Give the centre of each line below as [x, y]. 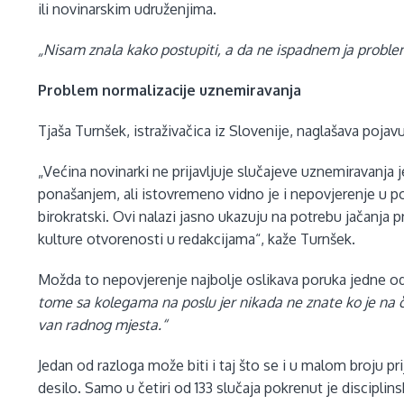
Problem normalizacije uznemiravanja [170, 91]
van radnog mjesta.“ [103, 325]
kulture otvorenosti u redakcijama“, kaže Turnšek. [197, 239]
